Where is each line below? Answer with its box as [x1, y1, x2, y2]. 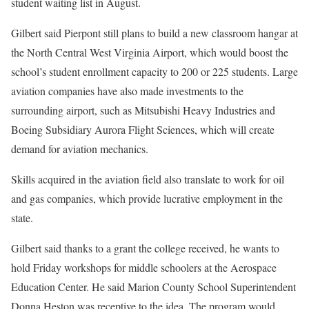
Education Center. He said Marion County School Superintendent [11, 279, 296, 294]
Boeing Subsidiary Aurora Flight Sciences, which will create [11, 122, 275, 137]
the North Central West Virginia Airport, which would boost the [11, 45, 288, 59]
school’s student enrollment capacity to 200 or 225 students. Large [11, 64, 298, 79]
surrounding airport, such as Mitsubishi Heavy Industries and [11, 103, 275, 117]
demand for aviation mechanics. [11, 141, 148, 156]
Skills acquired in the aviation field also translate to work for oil [11, 172, 284, 186]
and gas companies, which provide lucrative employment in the [11, 191, 283, 206]
